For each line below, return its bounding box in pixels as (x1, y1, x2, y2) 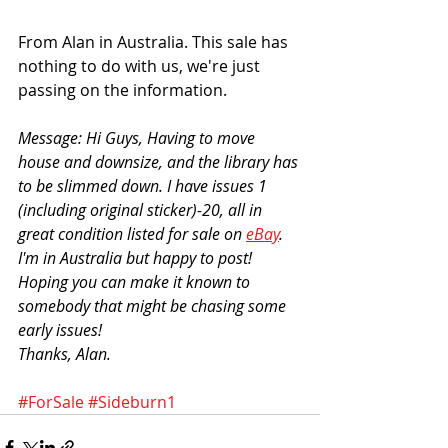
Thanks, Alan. (18, 342, 111, 365)
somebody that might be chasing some (18, 294, 290, 317)
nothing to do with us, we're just (18, 54, 264, 77)
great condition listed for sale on (18, 222, 246, 245)
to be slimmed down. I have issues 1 (18, 174, 271, 197)
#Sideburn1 (88, 390, 176, 413)
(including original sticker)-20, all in (18, 198, 266, 221)
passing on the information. (18, 78, 231, 101)
